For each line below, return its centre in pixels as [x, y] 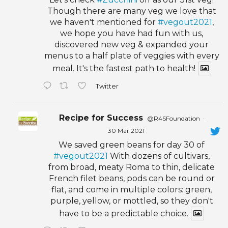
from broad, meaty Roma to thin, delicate [132, 167]
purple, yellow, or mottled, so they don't [132, 201]
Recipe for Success [101, 118]
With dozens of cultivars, [159, 156]
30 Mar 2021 [126, 130]
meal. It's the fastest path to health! [124, 69]
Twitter [108, 87]
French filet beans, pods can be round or [132, 178]
